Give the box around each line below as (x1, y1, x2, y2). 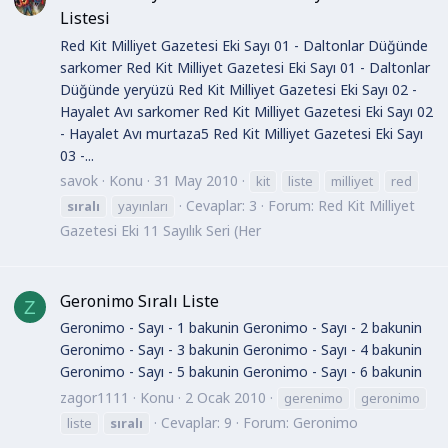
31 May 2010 (154, 171, 238, 191)
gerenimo (284, 388, 343, 407)
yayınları (118, 197, 168, 216)
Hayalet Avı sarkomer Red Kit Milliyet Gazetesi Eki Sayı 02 (60, 101, 433, 121)
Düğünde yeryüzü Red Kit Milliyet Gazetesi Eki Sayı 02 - (60, 79, 417, 99)
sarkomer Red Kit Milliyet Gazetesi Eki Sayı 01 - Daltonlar (60, 57, 430, 77)
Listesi (60, 7, 110, 30)
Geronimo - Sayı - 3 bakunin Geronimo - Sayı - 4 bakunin (60, 340, 422, 360)
